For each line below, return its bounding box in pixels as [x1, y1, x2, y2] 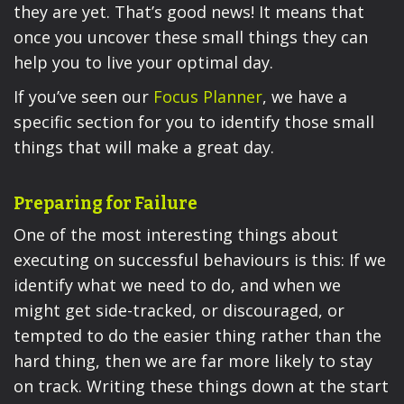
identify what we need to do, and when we [14, 274, 341, 297]
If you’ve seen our [14, 86, 153, 108]
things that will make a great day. [14, 136, 274, 159]
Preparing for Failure [14, 192, 197, 214]
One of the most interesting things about [14, 224, 338, 246]
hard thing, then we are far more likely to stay [14, 350, 372, 372]
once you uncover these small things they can [14, 25, 368, 48]
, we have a [262, 86, 347, 108]
